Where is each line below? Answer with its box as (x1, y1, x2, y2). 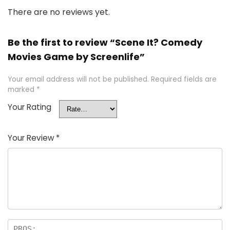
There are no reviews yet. (8, 6, 110, 18)
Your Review (8, 132, 56, 143)
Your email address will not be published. (8, 74, 149, 84)
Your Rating (8, 102, 51, 112)
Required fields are (151, 74, 217, 84)
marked (8, 85, 36, 94)
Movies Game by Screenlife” (8, 50, 145, 63)
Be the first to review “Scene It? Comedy (8, 36, 202, 49)
